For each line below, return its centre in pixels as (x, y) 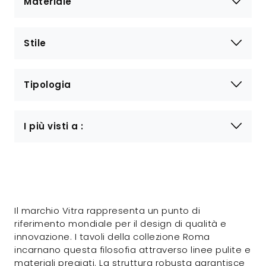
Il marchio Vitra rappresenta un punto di (107, 210)
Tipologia (47, 84)
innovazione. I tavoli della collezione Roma (112, 236)
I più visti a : (54, 126)
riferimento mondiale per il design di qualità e (121, 223)
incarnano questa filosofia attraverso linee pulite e (132, 249)
